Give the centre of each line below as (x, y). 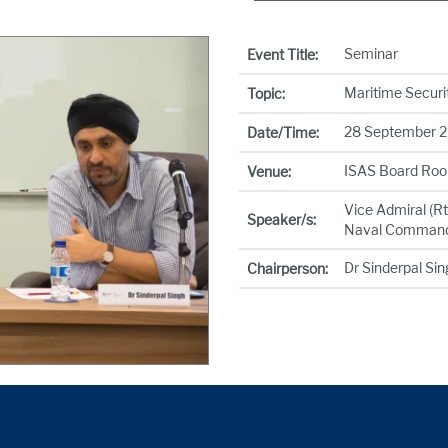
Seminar (371, 53)
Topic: (266, 93)
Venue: (269, 171)
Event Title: (282, 54)
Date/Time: (283, 132)
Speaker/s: (281, 219)
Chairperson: (287, 268)
